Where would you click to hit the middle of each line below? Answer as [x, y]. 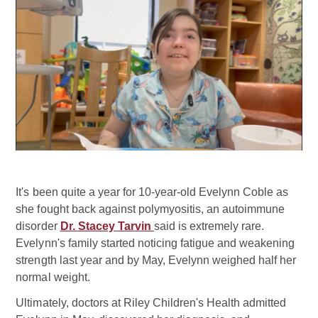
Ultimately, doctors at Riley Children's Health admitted [151, 303]
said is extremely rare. [209, 226]
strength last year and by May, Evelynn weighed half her [156, 261]
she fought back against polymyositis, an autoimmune [150, 209]
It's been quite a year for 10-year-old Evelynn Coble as [152, 192]
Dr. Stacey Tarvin [107, 226]
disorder [38, 226]
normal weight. [53, 278]
